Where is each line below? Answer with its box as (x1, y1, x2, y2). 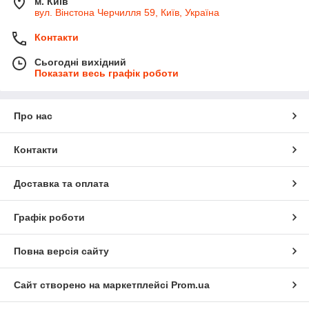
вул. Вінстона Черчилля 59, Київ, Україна (34, 7, 219, 18)
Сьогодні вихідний (34, 57, 126, 68)
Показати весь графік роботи (34, 68, 179, 79)
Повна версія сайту (14, 246, 109, 257)
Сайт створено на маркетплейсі (14, 279, 171, 290)
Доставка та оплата (14, 178, 109, 189)
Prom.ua (171, 279, 210, 290)
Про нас (14, 110, 52, 121)
